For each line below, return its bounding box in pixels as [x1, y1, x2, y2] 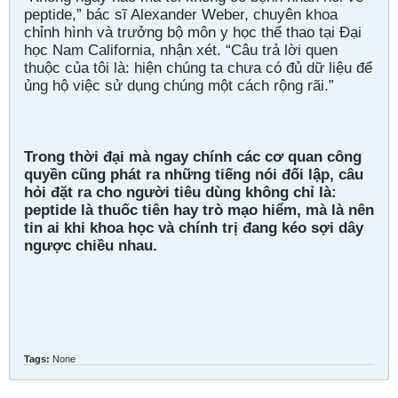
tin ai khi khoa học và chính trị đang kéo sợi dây [24, 219, 363, 236]
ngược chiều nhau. [24, 236, 157, 254]
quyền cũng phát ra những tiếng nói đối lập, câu [24, 165, 363, 183]
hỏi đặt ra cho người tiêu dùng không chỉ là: [24, 183, 337, 201]
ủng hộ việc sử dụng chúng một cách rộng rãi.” [24, 76, 334, 94]
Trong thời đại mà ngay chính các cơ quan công [24, 147, 362, 165]
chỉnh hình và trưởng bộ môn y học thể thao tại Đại [24, 23, 362, 41]
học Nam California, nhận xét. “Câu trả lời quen [24, 41, 338, 59]
